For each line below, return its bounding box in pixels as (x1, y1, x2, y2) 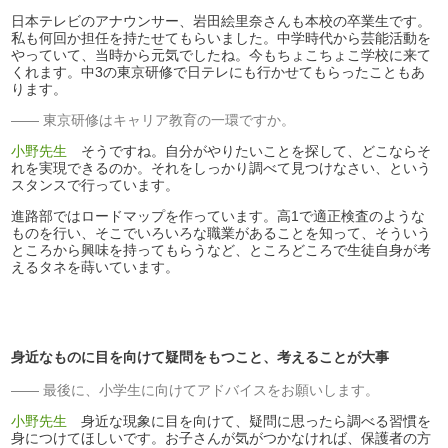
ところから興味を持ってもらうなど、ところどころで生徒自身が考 (11, 242, 432, 259)
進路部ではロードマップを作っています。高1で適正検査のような (11, 208, 426, 225)
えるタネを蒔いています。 (11, 259, 180, 276)
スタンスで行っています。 (11, 177, 180, 194)
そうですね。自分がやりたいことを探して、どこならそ (67, 143, 432, 160)
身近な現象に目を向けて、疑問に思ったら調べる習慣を (67, 413, 432, 430)
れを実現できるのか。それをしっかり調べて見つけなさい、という (11, 160, 432, 177)
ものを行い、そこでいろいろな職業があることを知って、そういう (11, 225, 432, 242)
